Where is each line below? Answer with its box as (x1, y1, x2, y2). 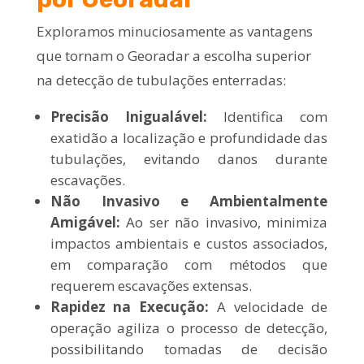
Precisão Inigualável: (50, 106, 207, 126)
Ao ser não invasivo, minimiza (119, 212, 328, 232)
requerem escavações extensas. (50, 275, 252, 295)
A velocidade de (209, 297, 328, 316)
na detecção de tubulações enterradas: (36, 70, 286, 89)
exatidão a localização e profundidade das (50, 128, 328, 147)
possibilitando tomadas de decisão (50, 339, 328, 358)
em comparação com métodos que (50, 254, 328, 274)
